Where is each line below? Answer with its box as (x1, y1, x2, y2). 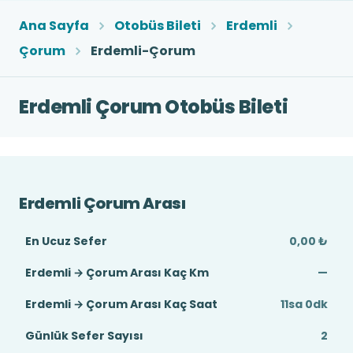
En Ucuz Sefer (25, 233, 107, 249)
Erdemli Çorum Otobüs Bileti (19, 94, 288, 120)
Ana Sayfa (19, 17, 89, 35)
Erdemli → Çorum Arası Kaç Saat (25, 296, 217, 312)
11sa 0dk (281, 296, 328, 312)
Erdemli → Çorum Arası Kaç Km (25, 265, 209, 281)
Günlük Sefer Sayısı (25, 328, 143, 344)
